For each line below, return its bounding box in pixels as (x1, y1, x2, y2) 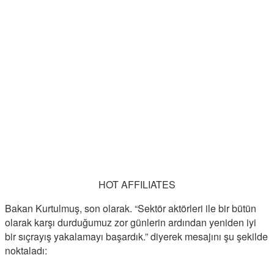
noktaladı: (5, 243, 47, 258)
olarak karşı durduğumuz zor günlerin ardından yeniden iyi (5, 215, 256, 230)
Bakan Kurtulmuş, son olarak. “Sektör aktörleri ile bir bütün (5, 201, 256, 216)
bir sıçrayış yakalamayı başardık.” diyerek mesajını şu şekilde (5, 229, 268, 244)
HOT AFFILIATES (98, 177, 176, 192)
